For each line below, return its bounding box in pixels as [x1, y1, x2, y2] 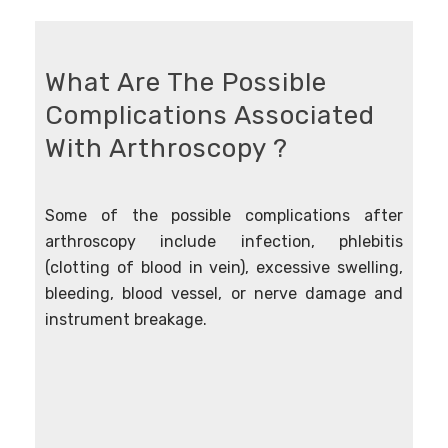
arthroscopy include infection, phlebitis [45, 232, 403, 251]
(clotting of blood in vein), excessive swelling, [45, 258, 403, 277]
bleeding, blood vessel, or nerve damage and [45, 284, 403, 303]
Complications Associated [45, 100, 375, 131]
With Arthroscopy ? [45, 133, 288, 164]
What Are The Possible [45, 67, 327, 98]
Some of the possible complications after [45, 206, 403, 225]
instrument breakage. [45, 310, 207, 329]
